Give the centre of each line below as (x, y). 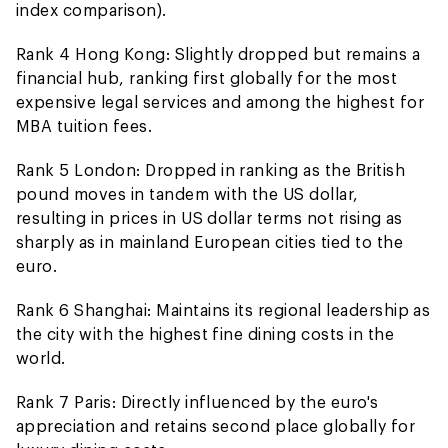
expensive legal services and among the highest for (220, 101)
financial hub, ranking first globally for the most (207, 77)
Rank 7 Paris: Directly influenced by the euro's (197, 401)
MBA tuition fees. (84, 125)
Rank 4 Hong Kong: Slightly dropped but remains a (218, 53)
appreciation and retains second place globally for (216, 425)
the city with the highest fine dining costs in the (205, 333)
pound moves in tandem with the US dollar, (187, 193)
